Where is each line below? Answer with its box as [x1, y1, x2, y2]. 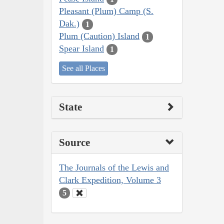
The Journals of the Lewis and [59, 162, 169, 172]
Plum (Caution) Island [59, 31, 139, 41]
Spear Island [59, 43, 104, 54]
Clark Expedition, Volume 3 [59, 174, 161, 185]
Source [59, 136, 90, 148]
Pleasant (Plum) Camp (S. [59, 6, 153, 16]
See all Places [62, 63, 105, 72]
